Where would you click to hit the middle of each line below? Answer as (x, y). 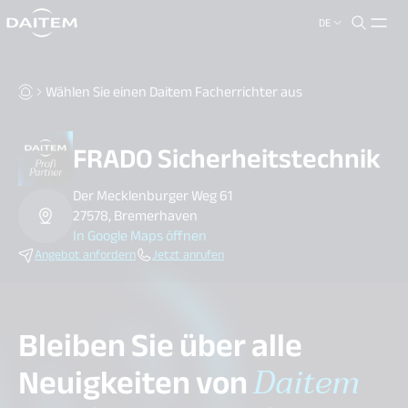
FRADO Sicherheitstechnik (227, 158)
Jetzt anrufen (188, 255)
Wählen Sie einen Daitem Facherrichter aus (174, 92)
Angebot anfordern (85, 255)
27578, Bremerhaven (135, 216)
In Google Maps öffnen (140, 236)
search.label (54, 28)
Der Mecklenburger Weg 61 (153, 196)
